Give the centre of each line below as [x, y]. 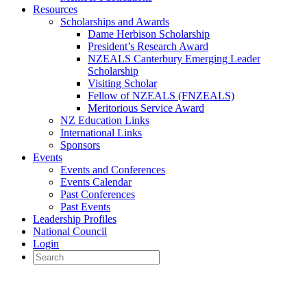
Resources [55, 9]
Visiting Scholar [122, 83]
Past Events [85, 207]
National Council [70, 231]
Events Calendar [96, 182]
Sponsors [80, 145]
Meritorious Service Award [146, 108]
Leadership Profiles [75, 219]
